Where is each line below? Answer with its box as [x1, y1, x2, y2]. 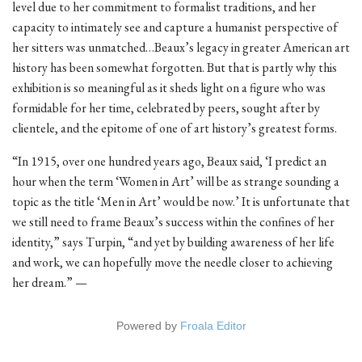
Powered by [116, 319, 180, 333]
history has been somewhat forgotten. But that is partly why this [12, 59, 337, 77]
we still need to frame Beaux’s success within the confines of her [12, 213, 335, 231]
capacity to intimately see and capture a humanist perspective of [12, 19, 338, 36]
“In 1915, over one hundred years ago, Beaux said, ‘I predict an [12, 153, 326, 170]
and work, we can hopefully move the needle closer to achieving [12, 254, 333, 271]
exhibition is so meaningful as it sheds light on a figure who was [12, 79, 326, 97]
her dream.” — [12, 274, 87, 292]
